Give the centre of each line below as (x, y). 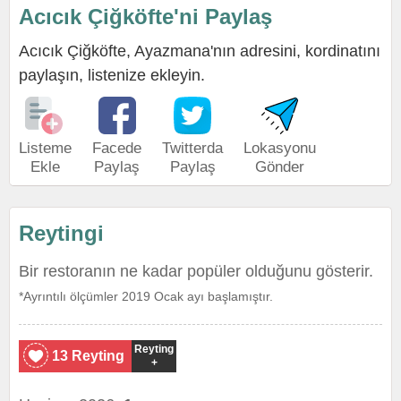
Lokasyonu (280, 148)
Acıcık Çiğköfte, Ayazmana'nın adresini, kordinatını (200, 51)
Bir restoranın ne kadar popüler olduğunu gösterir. (196, 271)
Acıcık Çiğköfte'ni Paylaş (145, 17)
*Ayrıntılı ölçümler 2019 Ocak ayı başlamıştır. (146, 296)
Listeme (45, 148)
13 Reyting (88, 356)
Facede (117, 148)
